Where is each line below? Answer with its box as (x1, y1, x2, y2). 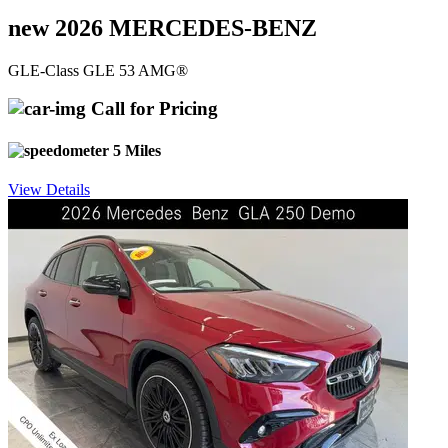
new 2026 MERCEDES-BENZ (8, 14, 317, 41)
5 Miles (109, 141, 161, 159)
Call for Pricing (86, 98, 218, 120)
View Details (8, 180, 90, 198)
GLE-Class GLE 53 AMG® (8, 61, 188, 79)
